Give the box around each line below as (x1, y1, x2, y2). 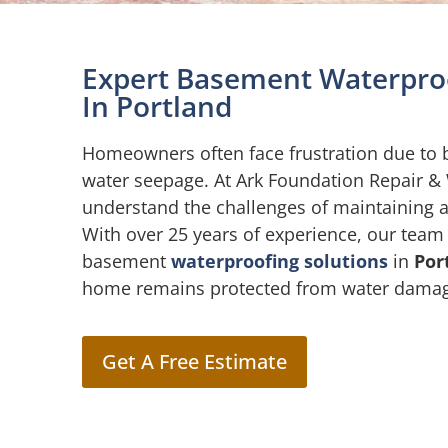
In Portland (82, 87, 232, 125)
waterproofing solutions (171, 249, 388, 273)
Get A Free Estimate (102, 348, 287, 376)
